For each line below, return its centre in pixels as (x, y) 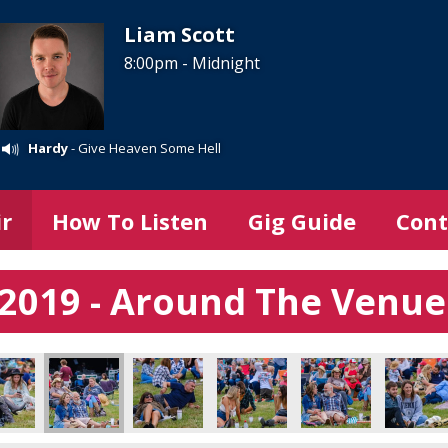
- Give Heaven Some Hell (144, 147)
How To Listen (130, 221)
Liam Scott (180, 35)
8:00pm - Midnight (192, 63)
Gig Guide (302, 221)
